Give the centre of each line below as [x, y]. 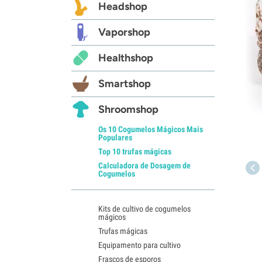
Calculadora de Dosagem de [144, 165]
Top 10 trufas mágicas [135, 151]
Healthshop [126, 58]
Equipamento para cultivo [139, 245]
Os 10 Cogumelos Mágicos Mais [151, 129]
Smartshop [125, 83]
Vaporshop [124, 32]
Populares [115, 137]
